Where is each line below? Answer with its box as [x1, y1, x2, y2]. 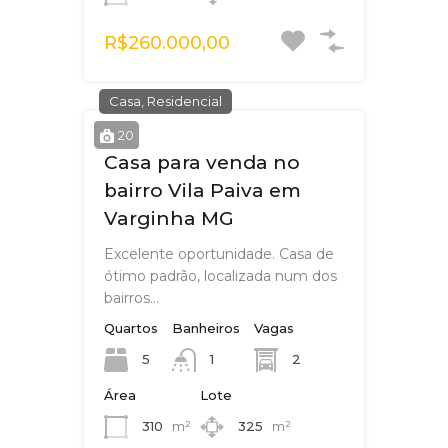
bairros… [104, 289, 159, 308]
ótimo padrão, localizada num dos [104, 267, 337, 286]
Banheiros [172, 320, 240, 337]
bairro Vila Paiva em [104, 179, 301, 203]
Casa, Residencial [109, 93, 222, 110]
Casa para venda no [104, 151, 300, 175]
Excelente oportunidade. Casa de [104, 245, 334, 264]
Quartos [104, 320, 158, 337]
